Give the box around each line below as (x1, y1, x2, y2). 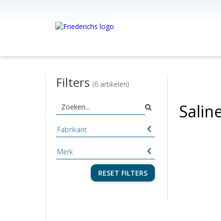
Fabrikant (57, 125, 87, 134)
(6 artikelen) (92, 79, 129, 89)
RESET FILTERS (98, 168, 147, 178)
